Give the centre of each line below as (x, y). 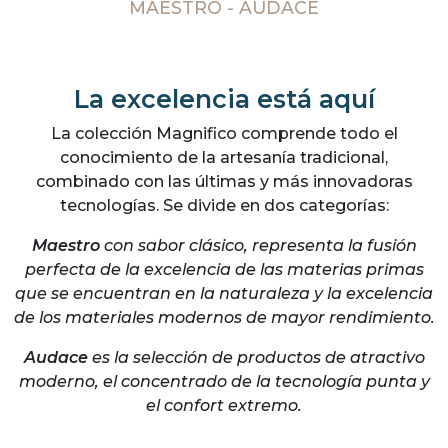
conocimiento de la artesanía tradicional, (224, 157)
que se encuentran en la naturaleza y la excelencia (224, 293)
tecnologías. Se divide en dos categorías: (224, 205)
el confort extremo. (224, 405)
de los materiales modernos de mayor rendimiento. (224, 317)
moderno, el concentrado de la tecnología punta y (224, 381)
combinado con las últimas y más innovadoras (224, 181)
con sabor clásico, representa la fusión (258, 245)
